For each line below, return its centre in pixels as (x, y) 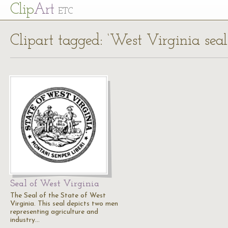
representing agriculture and (54, 212)
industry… (25, 220)
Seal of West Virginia (55, 184)
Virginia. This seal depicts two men (64, 204)
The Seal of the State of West (58, 196)
